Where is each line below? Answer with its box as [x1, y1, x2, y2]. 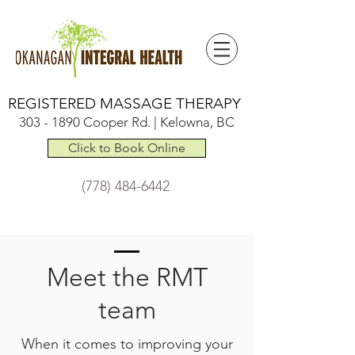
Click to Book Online [68, 140, 185, 155]
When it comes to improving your [21, 335, 233, 353]
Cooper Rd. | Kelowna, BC [80, 114, 235, 130]
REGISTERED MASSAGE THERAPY [8, 94, 241, 113]
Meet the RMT [46, 262, 208, 292]
